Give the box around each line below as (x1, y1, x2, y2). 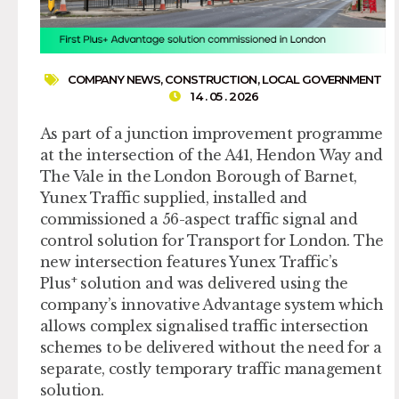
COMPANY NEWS (67, 71, 161, 86)
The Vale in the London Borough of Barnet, (40, 167, 357, 185)
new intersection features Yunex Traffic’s (40, 252, 338, 271)
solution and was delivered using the (77, 273, 348, 292)
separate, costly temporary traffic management (40, 359, 381, 378)
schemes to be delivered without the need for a (40, 338, 382, 356)
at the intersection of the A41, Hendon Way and (40, 145, 383, 164)
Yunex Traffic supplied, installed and (40, 188, 307, 207)
